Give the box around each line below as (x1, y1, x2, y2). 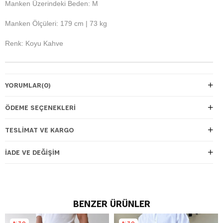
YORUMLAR (5, 80, 41, 90)
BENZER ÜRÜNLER (73, 197, 150, 210)
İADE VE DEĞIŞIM (5, 147, 60, 157)
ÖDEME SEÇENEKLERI (5, 103, 76, 112)
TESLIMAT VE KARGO (5, 125, 74, 134)
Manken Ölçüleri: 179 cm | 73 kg (5, 19, 107, 27)
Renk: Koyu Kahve (5, 39, 63, 47)
